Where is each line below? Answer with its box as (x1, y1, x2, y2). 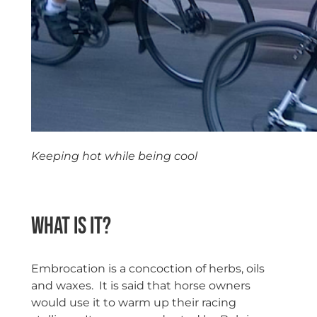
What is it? (30, 212, 111, 241)
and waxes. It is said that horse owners (30, 279, 250, 293)
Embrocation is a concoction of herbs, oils (30, 262, 265, 276)
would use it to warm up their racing (30, 296, 236, 310)
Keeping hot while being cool (30, 149, 197, 163)
